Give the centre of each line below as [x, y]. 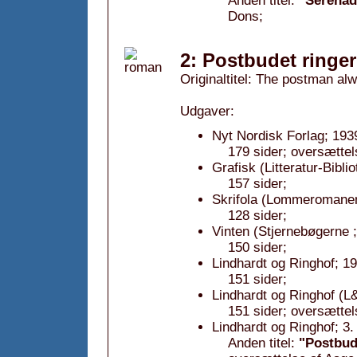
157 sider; [257, 184]
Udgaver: [207, 111]
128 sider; [257, 216]
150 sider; [257, 247]
